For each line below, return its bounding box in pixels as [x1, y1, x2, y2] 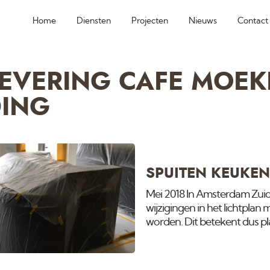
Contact [237, 16, 268, 25]
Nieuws [188, 16, 217, 25]
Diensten [76, 16, 111, 25]
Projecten [131, 16, 168, 25]
